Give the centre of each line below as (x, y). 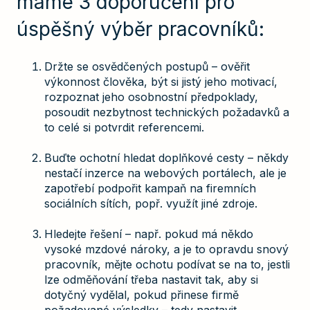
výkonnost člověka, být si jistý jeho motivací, (161, 81)
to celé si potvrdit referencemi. (124, 127)
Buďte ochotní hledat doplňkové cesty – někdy (166, 158)
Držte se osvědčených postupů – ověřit (147, 66)
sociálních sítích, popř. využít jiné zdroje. (151, 204)
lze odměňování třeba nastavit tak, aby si (151, 280)
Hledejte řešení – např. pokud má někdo (149, 234)
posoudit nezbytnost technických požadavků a (167, 112)
